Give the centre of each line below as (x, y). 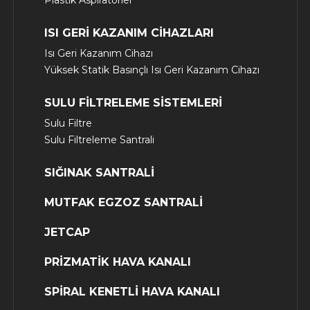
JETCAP (67, 232)
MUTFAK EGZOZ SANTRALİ (124, 202)
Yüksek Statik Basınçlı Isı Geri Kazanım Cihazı (152, 70)
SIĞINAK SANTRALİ (99, 173)
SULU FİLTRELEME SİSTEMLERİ (133, 103)
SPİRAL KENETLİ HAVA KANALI (132, 292)
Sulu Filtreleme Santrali (99, 140)
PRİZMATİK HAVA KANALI (118, 262)
